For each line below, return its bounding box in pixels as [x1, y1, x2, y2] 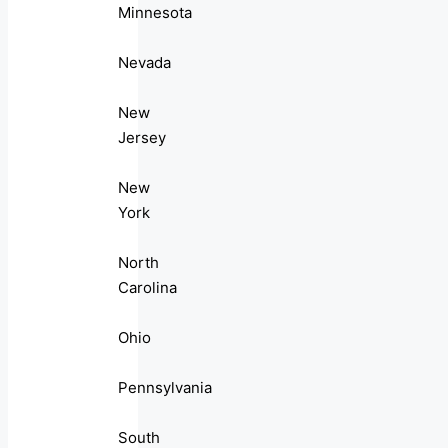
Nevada [118, 53, 171, 73]
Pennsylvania [118, 378, 212, 398]
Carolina [118, 278, 177, 298]
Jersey [118, 128, 166, 148]
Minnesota [118, 3, 192, 23]
